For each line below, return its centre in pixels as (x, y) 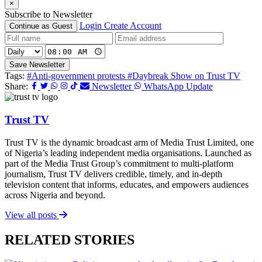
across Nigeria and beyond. (55, 195)
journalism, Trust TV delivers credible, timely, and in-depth (113, 174)
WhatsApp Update (177, 87)
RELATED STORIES (70, 239)
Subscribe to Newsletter (49, 15)
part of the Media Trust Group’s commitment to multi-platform (119, 163)
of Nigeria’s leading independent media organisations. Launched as (128, 153)
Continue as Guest (41, 26)
